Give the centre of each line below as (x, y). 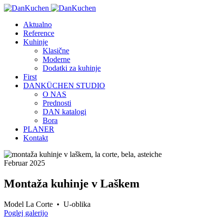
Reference (39, 33)
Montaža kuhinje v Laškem (72, 183)
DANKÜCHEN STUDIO (64, 85)
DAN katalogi (64, 112)
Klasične (56, 51)
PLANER (39, 129)
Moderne (56, 59)
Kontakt (36, 138)
